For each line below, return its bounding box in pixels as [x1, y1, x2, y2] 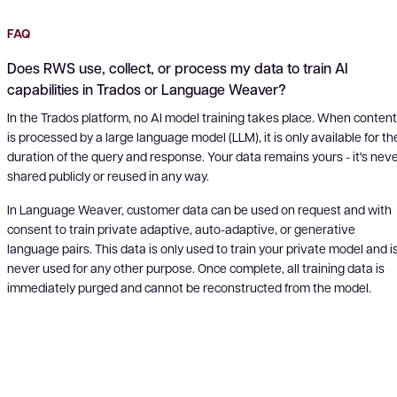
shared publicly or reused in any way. [7, 167, 209, 183]
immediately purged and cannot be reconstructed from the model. [7, 279, 371, 295]
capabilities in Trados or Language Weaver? [7, 80, 286, 98]
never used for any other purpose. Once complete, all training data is [7, 260, 385, 276]
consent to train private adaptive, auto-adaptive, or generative [7, 221, 355, 237]
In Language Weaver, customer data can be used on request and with [7, 201, 392, 217]
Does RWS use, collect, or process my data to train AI [7, 58, 347, 77]
